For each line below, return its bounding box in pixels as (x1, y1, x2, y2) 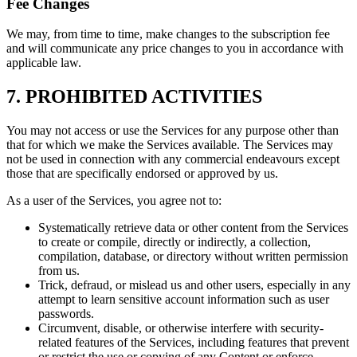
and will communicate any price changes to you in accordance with (6, 41, 343, 56)
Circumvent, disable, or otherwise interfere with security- (38, 321, 324, 335)
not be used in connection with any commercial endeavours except (6, 152, 339, 167)
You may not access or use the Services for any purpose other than (6, 124, 339, 138)
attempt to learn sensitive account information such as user (38, 292, 329, 307)
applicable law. (6, 56, 81, 70)
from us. (38, 264, 80, 278)
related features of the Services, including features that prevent (38, 335, 349, 350)
